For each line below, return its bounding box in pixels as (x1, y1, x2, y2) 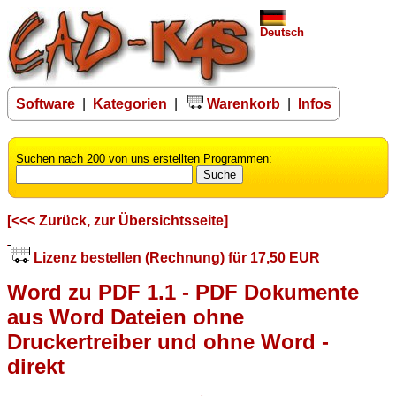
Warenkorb (202, 96, 280, 111)
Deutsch (260, 26, 304, 39)
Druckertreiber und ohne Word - (7, 330, 329, 354)
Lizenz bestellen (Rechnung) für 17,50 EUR (30, 250, 320, 265)
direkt (7, 354, 65, 379)
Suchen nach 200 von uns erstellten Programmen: (16, 152, 272, 165)
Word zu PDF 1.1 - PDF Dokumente (7, 280, 359, 305)
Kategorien (93, 96, 167, 111)
